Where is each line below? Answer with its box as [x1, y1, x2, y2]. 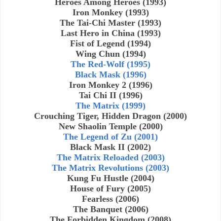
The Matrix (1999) [75, 100, 146, 110]
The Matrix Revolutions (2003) [52, 162, 169, 173]
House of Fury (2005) [70, 183, 151, 193]
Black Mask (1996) [74, 69, 147, 79]
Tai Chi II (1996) [78, 90, 143, 100]
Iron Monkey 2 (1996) [69, 79, 152, 90]
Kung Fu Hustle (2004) [67, 173, 154, 183]
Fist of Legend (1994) [70, 38, 151, 48]
